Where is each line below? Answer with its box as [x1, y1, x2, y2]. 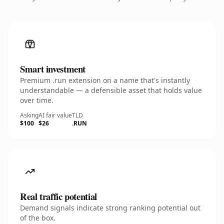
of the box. [20, 213, 55, 222]
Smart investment [20, 62, 86, 75]
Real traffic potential [20, 189, 97, 203]
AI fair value [38, 111, 72, 119]
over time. [20, 95, 53, 105]
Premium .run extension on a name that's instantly [20, 75, 190, 85]
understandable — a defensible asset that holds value [20, 85, 202, 95]
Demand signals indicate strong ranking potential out [20, 203, 200, 212]
